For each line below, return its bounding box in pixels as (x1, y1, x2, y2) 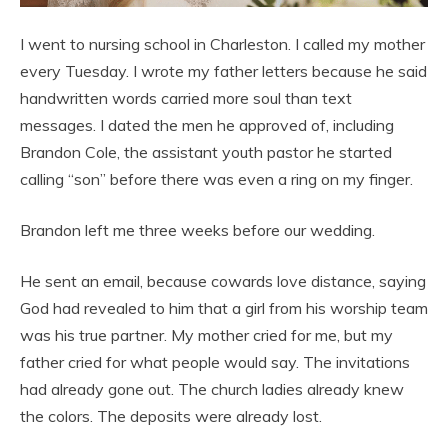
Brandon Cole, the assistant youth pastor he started (20, 142, 392, 163)
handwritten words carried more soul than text (20, 88, 352, 109)
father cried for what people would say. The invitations (20, 352, 410, 373)
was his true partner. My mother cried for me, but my (20, 325, 393, 346)
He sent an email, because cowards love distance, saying (20, 271, 426, 292)
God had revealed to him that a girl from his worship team (20, 298, 428, 319)
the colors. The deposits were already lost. (20, 406, 322, 427)
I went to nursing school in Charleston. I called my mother (20, 34, 425, 55)
